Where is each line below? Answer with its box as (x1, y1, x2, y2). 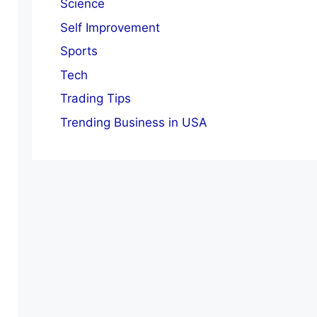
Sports (59, 44, 98, 59)
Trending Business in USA (59, 115, 207, 129)
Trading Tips (59, 91, 131, 106)
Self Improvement (59, 20, 160, 35)
